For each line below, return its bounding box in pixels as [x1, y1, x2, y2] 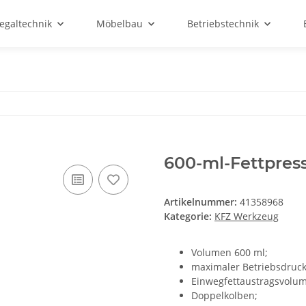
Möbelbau [96, 17, 143, 30]
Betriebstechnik [187, 17, 259, 30]
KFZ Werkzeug [214, 210, 279, 223]
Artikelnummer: [164, 195, 240, 209]
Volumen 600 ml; [191, 246, 268, 260]
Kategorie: [164, 210, 214, 223]
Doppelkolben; [191, 289, 258, 303]
